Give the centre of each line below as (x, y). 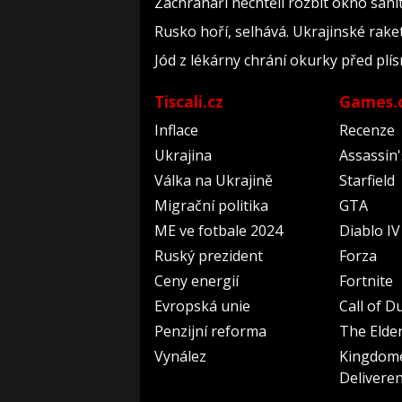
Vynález (180, 357)
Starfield (367, 181)
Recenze (367, 131)
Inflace (176, 131)
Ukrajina (183, 156)
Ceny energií (197, 281)
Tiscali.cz (189, 102)
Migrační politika (211, 206)
